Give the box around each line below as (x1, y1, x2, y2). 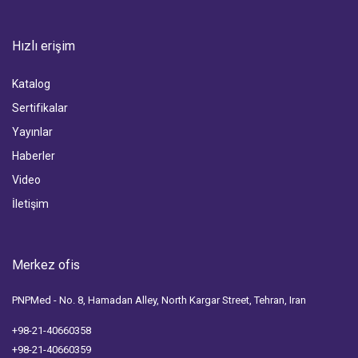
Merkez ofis (12, 257, 80, 272)
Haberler (12, 149, 55, 162)
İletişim (12, 197, 49, 210)
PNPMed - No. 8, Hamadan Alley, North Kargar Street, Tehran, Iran (12, 293, 306, 306)
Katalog (12, 77, 50, 90)
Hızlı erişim (12, 38, 75, 54)
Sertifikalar (12, 101, 68, 114)
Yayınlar (12, 125, 53, 138)
